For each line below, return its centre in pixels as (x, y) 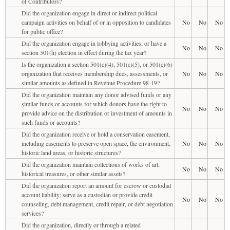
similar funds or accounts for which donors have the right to (94, 103)
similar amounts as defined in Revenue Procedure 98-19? (91, 82)
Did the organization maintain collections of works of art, (91, 164)
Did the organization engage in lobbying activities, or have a (94, 43)
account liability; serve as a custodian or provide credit (87, 194)
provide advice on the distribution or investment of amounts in (97, 113)
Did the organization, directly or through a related (81, 225)
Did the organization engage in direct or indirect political (89, 13)
